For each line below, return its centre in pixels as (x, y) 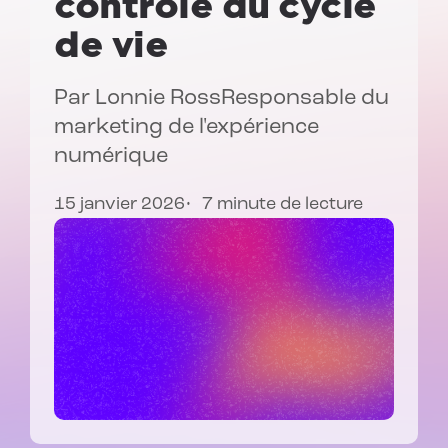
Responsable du (304, 99)
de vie (111, 45)
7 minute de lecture (282, 205)
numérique (111, 157)
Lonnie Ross (158, 99)
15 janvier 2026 (119, 205)
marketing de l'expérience (186, 128)
